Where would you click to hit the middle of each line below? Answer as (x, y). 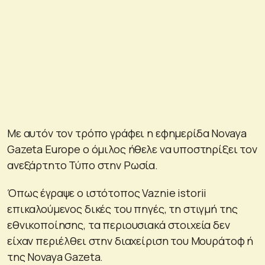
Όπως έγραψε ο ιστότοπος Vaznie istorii (107, 193)
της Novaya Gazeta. (55, 256)
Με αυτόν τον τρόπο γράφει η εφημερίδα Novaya (127, 133)
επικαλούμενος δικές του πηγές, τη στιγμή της (122, 209)
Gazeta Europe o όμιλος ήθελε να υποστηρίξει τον (132, 149)
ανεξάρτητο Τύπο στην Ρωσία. (83, 165)
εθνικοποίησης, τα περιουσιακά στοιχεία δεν (119, 224)
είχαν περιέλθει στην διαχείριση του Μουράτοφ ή (130, 240)
